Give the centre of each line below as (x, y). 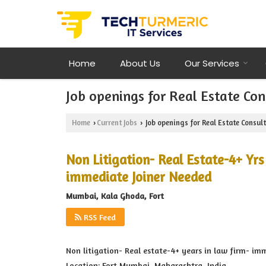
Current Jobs (117, 123)
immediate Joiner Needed (139, 177)
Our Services (212, 63)
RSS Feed (99, 217)
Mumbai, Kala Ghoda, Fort (115, 196)
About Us (140, 63)
